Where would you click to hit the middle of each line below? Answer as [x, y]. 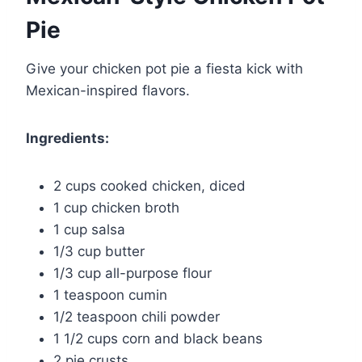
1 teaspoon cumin [110, 295]
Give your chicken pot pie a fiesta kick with [164, 68]
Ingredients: [67, 138]
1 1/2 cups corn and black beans [158, 338]
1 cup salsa [89, 229]
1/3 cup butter [99, 251]
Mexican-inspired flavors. [108, 90]
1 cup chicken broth [116, 207]
